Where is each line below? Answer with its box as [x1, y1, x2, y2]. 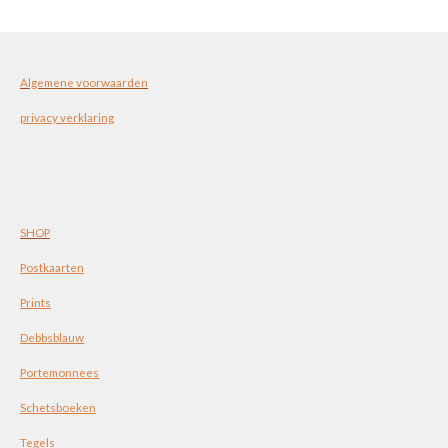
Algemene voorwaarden [20, 75, 148, 90]
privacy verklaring [20, 110, 114, 125]
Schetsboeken [20, 400, 96, 415]
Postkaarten [20, 260, 84, 275]
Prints [20, 295, 51, 310]
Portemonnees [20, 365, 99, 380]
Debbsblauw [20, 330, 84, 345]
